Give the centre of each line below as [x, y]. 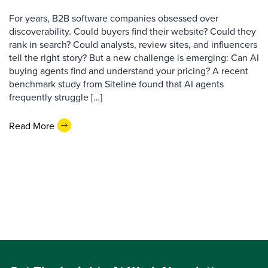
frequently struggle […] [56, 97]
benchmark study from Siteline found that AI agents [116, 84]
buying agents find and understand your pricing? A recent [129, 71]
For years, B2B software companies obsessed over [114, 18]
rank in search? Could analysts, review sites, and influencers [133, 44]
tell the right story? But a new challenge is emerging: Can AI [134, 57]
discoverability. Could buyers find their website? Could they [133, 31]
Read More [32, 125]
